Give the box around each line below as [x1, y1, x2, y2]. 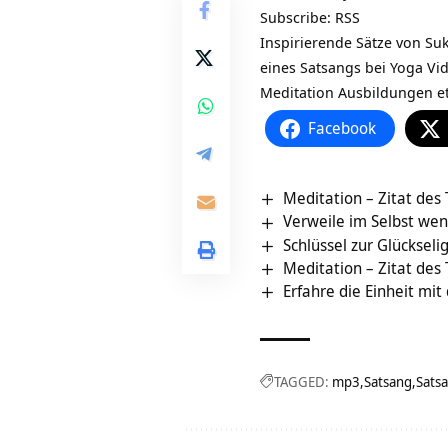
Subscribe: [260, 7, 335, 28]
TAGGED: [274, 372, 329, 392]
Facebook [308, 117, 376, 140]
